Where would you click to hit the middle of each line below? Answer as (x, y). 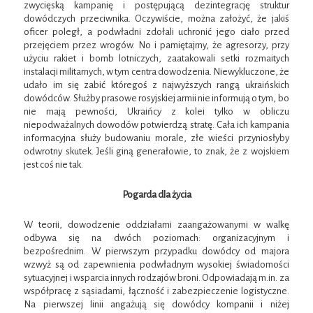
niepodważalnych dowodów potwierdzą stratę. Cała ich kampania (156, 125)
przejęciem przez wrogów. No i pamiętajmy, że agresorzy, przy (156, 45)
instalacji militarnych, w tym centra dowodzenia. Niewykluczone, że (156, 72)
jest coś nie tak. (54, 165)
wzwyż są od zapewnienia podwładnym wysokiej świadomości (156, 265)
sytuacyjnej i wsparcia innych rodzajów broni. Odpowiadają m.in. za (156, 278)
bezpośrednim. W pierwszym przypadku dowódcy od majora (156, 252)
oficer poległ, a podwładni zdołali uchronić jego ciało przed (156, 32)
